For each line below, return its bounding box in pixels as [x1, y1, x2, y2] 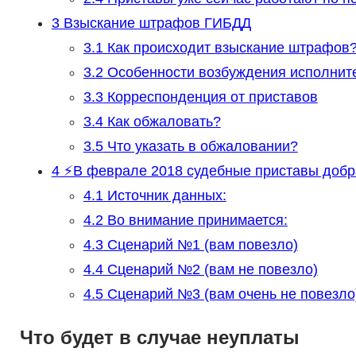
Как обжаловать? [103, 114, 221, 130]
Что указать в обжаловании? [103, 138, 298, 155]
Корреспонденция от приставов [103, 89, 318, 106]
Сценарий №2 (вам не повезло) [103, 261, 318, 278]
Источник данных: [103, 188, 226, 204]
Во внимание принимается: [103, 212, 288, 229]
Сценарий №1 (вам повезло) [103, 237, 298, 253]
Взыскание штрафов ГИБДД [59, 15, 251, 32]
